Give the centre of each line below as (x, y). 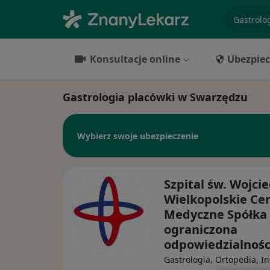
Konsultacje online (135, 59)
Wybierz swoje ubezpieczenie (138, 136)
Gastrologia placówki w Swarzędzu (155, 97)
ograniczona (201, 229)
